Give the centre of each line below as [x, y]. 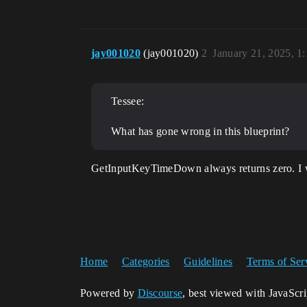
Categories [146, 262]
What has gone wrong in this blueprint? [200, 132]
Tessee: [128, 101]
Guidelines [208, 262]
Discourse [160, 293]
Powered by [109, 293]
